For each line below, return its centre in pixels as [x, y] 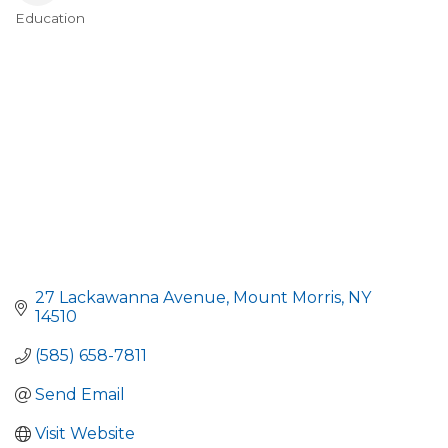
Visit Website [85, 434]
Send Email [80, 395]
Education [50, 18]
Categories [77, 34]
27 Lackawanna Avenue [130, 298]
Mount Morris [287, 298]
